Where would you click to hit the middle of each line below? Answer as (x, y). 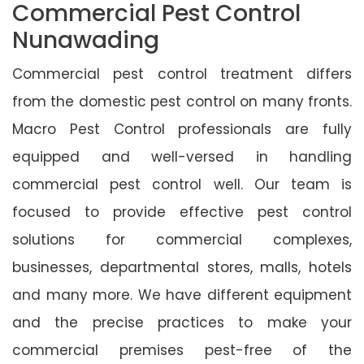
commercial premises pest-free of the (182, 350)
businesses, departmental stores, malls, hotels (182, 267)
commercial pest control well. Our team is (182, 184)
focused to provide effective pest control (182, 212)
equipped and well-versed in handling (182, 156)
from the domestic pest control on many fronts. (182, 101)
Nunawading (86, 40)
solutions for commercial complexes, (182, 239)
